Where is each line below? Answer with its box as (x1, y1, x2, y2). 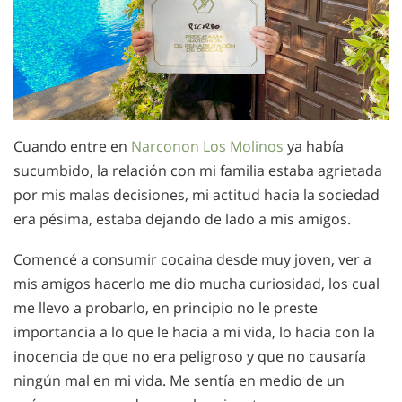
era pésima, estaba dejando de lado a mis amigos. (13, 209, 351, 230)
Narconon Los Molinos (131, 136, 284, 157)
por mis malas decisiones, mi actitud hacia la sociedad (13, 185, 380, 205)
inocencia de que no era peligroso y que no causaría (13, 346, 366, 367)
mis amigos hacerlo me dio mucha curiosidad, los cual (13, 274, 380, 294)
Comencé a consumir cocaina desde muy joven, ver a (13, 249, 371, 270)
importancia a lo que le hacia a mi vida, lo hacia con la (13, 322, 375, 343)
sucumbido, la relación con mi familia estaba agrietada (13, 161, 382, 181)
